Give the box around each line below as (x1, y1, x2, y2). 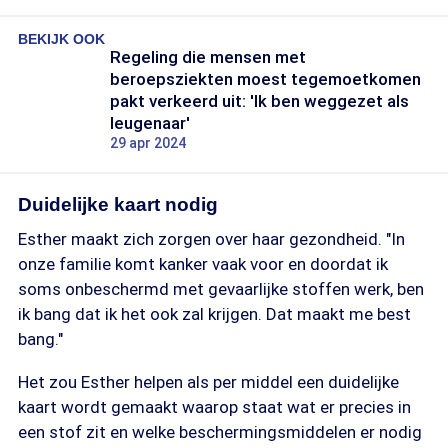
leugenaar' (110, 113, 190, 133)
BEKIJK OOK (18, 31, 105, 47)
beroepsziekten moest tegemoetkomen (110, 69, 421, 89)
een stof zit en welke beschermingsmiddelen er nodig (18, 422, 422, 442)
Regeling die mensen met (110, 47, 306, 67)
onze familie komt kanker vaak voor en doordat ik (18, 254, 388, 274)
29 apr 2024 (110, 135, 186, 151)
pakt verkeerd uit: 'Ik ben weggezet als (110, 91, 409, 111)
